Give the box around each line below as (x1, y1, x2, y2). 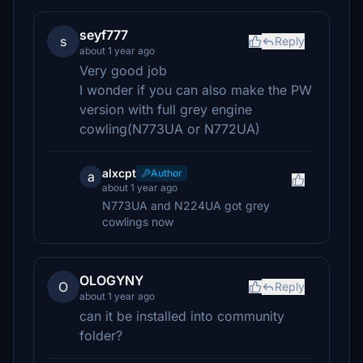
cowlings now (102, 215, 173, 228)
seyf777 (79, 27, 128, 43)
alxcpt (102, 166, 136, 180)
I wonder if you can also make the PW (79, 82, 312, 98)
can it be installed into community (79, 308, 284, 324)
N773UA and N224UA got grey (102, 199, 270, 212)
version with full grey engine (79, 101, 252, 117)
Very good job (79, 62, 167, 79)
